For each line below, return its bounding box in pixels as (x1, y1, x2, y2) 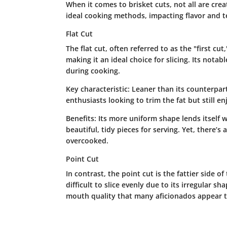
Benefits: (65, 113, 96, 123)
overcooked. (65, 135, 108, 145)
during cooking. (65, 65, 120, 75)
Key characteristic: (65, 84, 130, 94)
